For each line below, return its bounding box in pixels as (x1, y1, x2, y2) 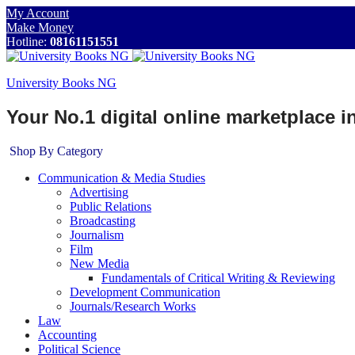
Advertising (70, 185, 128, 199)
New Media (70, 256, 129, 270)
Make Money (6, 21, 74, 34)
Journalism (70, 227, 124, 242)
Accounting (38, 327, 97, 342)
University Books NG (6, 76, 116, 90)
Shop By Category (10, 143, 103, 158)
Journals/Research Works (70, 299, 196, 313)
